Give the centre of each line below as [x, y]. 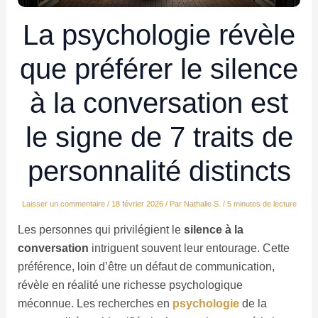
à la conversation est [159, 103]
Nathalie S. [203, 204]
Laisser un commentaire [63, 204]
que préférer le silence [159, 69]
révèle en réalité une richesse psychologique [130, 285]
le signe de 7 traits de [159, 137]
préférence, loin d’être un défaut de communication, [146, 267]
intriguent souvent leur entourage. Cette [189, 248]
